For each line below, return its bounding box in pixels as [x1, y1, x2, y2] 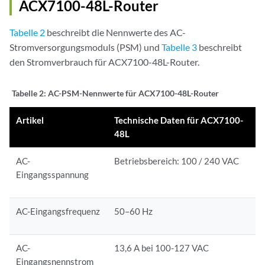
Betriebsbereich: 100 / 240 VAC [114, 156, 240, 167]
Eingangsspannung [16, 169, 89, 180]
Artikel [16, 115, 44, 126]
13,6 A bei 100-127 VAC [114, 243, 209, 254]
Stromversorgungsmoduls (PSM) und [9, 41, 161, 53]
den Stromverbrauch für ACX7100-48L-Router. [9, 56, 199, 68]
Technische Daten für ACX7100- [114, 115, 244, 126]
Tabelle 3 [161, 41, 197, 53]
